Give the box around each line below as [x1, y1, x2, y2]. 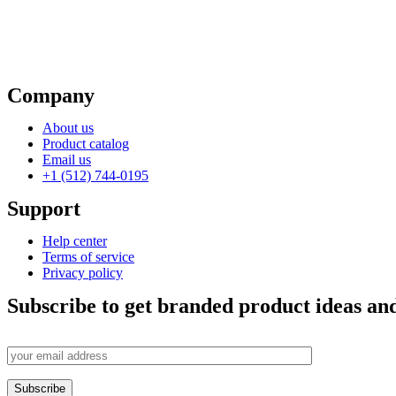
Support [7, 196, 80, 220]
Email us [42, 151, 91, 167]
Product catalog [42, 135, 129, 151]
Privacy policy [42, 264, 123, 280]
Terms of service [42, 248, 134, 264]
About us [42, 119, 94, 135]
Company [7, 83, 95, 107]
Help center [42, 232, 107, 248]
